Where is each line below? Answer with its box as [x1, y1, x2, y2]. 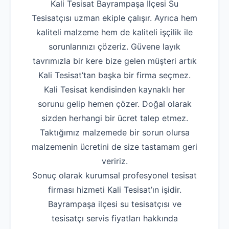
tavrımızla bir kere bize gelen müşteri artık [32, 56, 197, 66]
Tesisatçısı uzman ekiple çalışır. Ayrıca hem [32, 13, 197, 24]
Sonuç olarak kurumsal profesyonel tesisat [32, 170, 197, 181]
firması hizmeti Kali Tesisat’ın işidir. [48, 185, 181, 195]
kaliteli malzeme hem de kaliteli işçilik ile [36, 27, 193, 38]
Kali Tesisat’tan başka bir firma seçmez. [38, 70, 191, 81]
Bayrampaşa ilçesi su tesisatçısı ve [48, 199, 181, 210]
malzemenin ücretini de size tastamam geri [32, 142, 197, 152]
